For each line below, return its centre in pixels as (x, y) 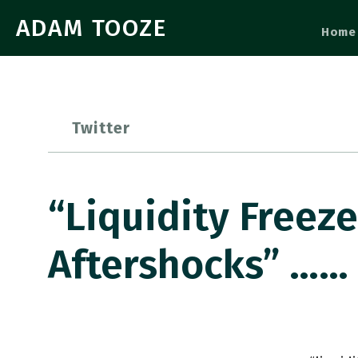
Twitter (101, 128)
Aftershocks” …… (198, 265)
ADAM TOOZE (91, 28)
